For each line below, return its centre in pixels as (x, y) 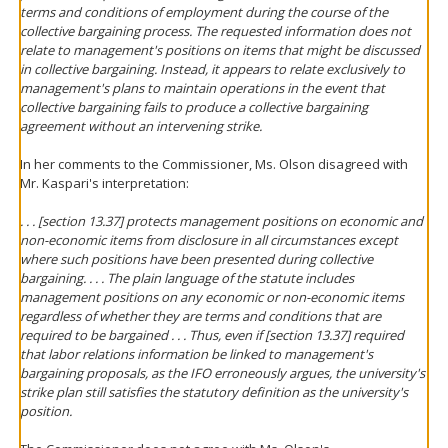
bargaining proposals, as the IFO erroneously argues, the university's (222, 373)
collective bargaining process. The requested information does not (215, 31)
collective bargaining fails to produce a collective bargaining (194, 107)
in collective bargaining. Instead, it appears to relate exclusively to (212, 69)
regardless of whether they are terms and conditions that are (200, 316)
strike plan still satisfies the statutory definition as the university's (214, 392)
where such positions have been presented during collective (196, 259)
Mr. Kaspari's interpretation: (104, 183)
